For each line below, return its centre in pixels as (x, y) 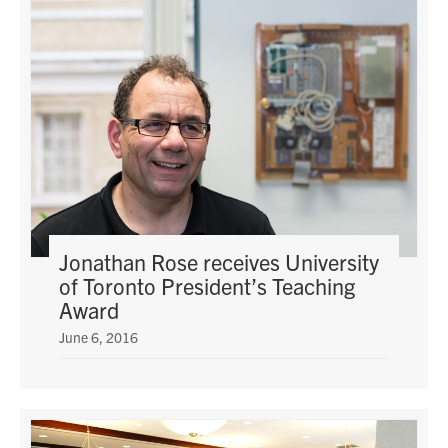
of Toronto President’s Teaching (207, 286)
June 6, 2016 (99, 337)
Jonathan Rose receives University (219, 262)
